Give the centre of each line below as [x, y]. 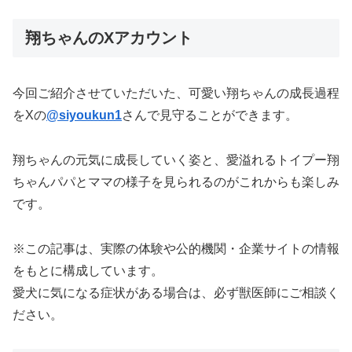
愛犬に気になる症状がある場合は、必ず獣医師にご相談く [176, 292]
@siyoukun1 [84, 115]
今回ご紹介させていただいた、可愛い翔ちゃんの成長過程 [176, 93]
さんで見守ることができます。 [210, 115]
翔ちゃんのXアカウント [109, 37]
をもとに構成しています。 [88, 270]
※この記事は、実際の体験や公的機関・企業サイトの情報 [176, 248]
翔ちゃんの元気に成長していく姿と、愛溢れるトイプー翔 [176, 159]
